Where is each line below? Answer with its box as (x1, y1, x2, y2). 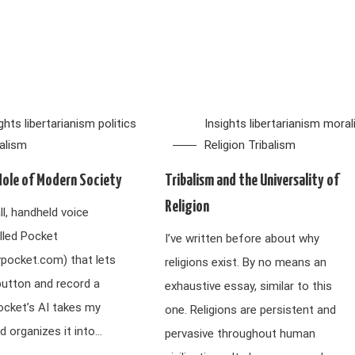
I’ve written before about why (165, 231, 320, 246)
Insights (204, 116, 247, 131)
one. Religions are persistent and (165, 303, 337, 317)
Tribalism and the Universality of (165, 173, 340, 189)
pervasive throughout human (165, 326, 316, 341)
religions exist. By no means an (165, 255, 327, 269)
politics (98, 116, 137, 131)
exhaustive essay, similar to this (165, 279, 333, 293)
